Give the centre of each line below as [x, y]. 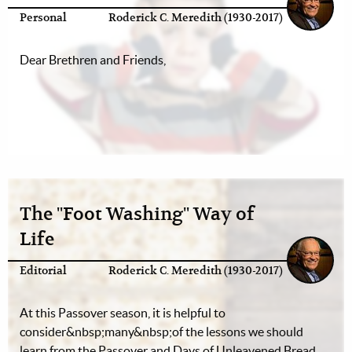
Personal [43, 18]
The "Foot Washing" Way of [137, 214]
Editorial [43, 271]
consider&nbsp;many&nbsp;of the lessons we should [161, 332]
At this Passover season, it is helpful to [123, 313]
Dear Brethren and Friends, [93, 60]
